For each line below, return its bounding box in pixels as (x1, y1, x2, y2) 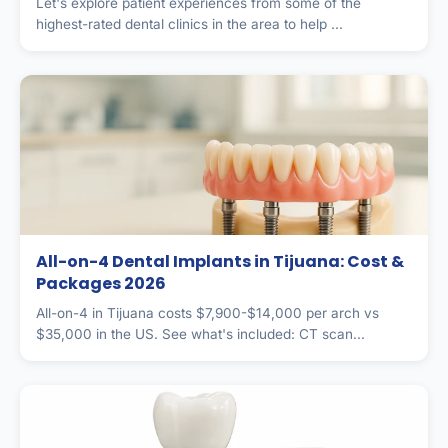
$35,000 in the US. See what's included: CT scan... (36, 325, 365, 342)
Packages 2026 (36, 271, 166, 295)
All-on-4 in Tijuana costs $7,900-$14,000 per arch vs (36, 304, 379, 321)
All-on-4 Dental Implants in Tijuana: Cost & (36, 249, 404, 273)
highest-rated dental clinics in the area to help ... (36, 15, 343, 32)
